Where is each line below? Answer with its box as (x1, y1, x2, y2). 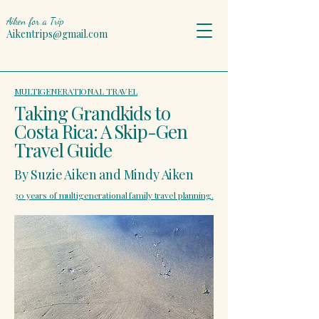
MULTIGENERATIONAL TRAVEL (14, 85, 138, 97)
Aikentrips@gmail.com (6, 27, 108, 41)
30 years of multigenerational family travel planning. (14, 189, 214, 201)
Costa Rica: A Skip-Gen (14, 119, 188, 144)
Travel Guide (14, 137, 112, 162)
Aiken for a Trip (6, 15, 63, 27)
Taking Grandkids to (14, 100, 171, 125)
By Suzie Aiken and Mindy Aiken (14, 166, 194, 183)
